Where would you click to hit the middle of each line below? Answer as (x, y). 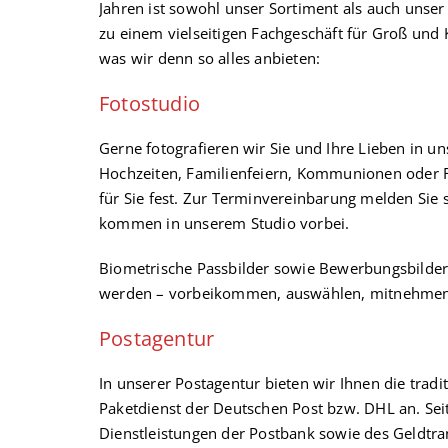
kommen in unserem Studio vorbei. (224, 223)
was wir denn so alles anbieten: (210, 58)
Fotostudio (149, 103)
